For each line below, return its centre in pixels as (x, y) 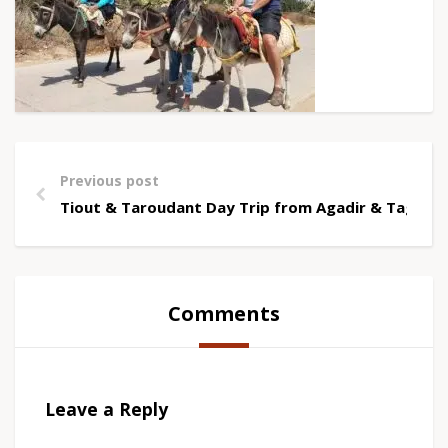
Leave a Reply (106, 408)
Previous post (109, 180)
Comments (224, 313)
